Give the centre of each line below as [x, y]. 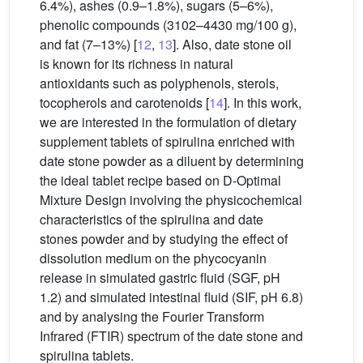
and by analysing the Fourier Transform [152, 316]
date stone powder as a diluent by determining [172, 161]
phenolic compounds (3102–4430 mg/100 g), [168, 25]
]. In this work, [263, 102]
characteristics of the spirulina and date [152, 219]
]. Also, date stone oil [232, 44]
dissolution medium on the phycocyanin [153, 258]
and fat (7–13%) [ [88, 44]
